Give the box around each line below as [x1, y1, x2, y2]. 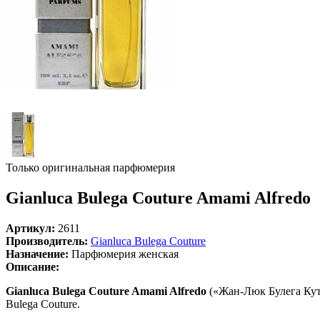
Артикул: [6, 221, 55, 234]
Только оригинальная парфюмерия [6, 161, 175, 174]
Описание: [6, 260, 59, 273]
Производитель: [6, 234, 88, 247]
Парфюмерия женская [69, 247, 179, 260]
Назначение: [6, 247, 69, 260]
